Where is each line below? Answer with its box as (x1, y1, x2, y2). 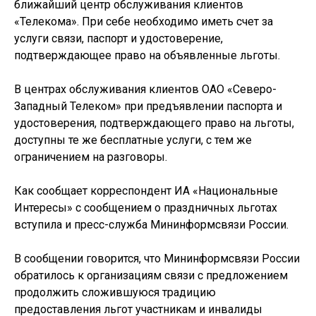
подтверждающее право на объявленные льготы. (14, 49, 280, 62)
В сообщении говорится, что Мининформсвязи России (14, 252, 300, 265)
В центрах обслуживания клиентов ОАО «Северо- (14, 83, 276, 96)
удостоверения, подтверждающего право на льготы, (14, 116, 294, 130)
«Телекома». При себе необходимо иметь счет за (14, 15, 273, 28)
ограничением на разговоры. (14, 150, 167, 164)
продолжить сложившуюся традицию (14, 286, 216, 299)
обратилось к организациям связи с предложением (14, 269, 288, 282)
